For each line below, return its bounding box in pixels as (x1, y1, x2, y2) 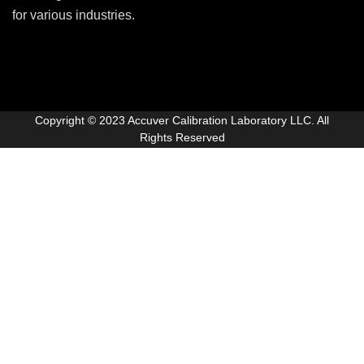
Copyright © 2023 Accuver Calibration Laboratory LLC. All (35, 114, 329, 128)
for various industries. (12, 8, 135, 23)
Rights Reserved (139, 131, 225, 145)
